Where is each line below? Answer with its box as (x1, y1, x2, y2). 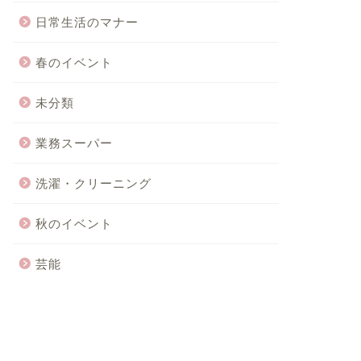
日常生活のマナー (35, 15, 139, 29)
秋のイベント (35, 217, 113, 230)
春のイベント (35, 56, 113, 69)
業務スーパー (35, 136, 113, 150)
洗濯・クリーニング (35, 176, 151, 190)
